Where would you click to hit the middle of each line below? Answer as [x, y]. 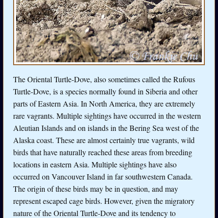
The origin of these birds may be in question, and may [96, 188]
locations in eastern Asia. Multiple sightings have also [95, 164]
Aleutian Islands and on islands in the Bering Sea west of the [106, 127]
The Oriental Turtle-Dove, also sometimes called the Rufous [104, 79]
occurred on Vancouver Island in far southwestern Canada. [103, 176]
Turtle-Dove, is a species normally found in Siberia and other [105, 91]
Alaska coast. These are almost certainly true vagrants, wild [104, 140]
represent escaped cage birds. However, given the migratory [104, 200]
